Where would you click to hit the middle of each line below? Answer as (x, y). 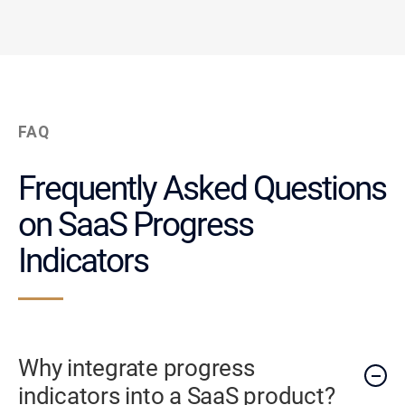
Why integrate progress (137, 368)
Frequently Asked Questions (202, 188)
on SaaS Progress (136, 224)
